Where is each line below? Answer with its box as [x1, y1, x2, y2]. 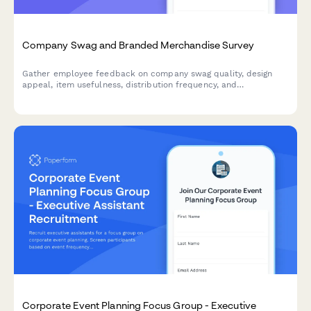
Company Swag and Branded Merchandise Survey [22, 38, 255, 51]
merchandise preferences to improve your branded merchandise [22, 90, 289, 101]
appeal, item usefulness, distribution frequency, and [22, 79, 237, 90]
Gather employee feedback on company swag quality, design [22, 68, 273, 78]
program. [22, 101, 59, 112]
